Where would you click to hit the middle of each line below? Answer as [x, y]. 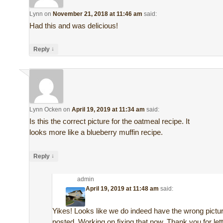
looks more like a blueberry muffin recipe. [96, 132]
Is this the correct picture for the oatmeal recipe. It [110, 121]
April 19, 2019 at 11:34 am [109, 110]
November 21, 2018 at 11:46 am [98, 14]
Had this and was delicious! [74, 25]
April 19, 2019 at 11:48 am [122, 188]
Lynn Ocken [46, 110]
